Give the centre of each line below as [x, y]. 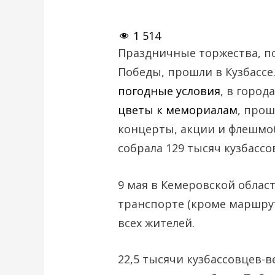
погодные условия [169, 91]
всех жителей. [157, 223]
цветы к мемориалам [178, 110]
